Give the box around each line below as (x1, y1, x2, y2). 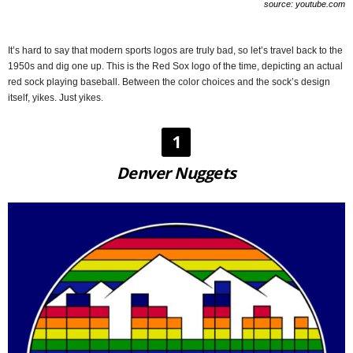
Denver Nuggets (117, 162, 236, 184)
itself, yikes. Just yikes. (8, 91, 103, 103)
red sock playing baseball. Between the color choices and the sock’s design (8, 76, 330, 87)
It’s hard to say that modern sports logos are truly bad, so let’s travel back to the (8, 44, 343, 56)
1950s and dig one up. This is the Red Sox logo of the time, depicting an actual (8, 60, 343, 72)
